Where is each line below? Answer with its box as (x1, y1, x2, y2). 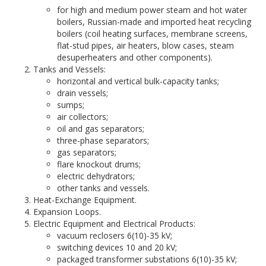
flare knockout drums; (57, 159, 141, 170)
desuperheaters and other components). (57, 52, 213, 63)
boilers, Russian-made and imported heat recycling (57, 16, 251, 27)
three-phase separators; (57, 135, 149, 146)
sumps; (57, 99, 84, 110)
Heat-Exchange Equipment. (33, 194, 137, 205)
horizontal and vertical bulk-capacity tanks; (57, 75, 219, 87)
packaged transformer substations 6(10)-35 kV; (57, 254, 237, 265)
